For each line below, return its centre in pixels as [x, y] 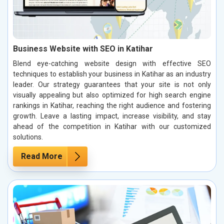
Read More [42, 156]
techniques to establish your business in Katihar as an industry [112, 74]
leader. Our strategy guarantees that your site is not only [112, 84]
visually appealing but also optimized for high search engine [112, 95]
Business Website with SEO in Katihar [83, 48]
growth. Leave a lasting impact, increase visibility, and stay [112, 116]
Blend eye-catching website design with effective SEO [112, 63]
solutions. [28, 137]
